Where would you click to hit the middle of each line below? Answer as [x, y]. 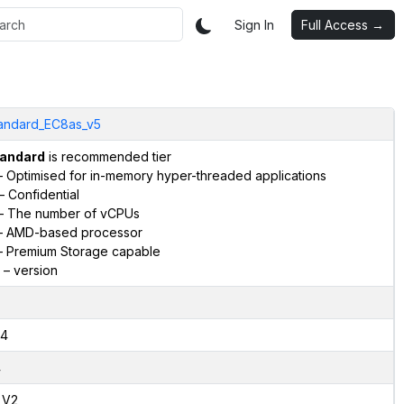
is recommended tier [108, 156]
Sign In [254, 24]
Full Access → [343, 24]
